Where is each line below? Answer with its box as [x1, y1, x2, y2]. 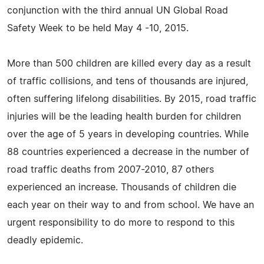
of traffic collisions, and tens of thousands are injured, [7, 76, 248, 86]
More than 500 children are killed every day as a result [7, 58, 251, 68]
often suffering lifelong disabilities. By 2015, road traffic [7, 94, 256, 104]
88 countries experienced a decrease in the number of [7, 147, 249, 157]
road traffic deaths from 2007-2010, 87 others [7, 164, 214, 174]
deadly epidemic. [7, 235, 83, 245]
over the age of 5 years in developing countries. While [7, 129, 249, 139]
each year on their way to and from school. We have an [7, 200, 254, 210]
